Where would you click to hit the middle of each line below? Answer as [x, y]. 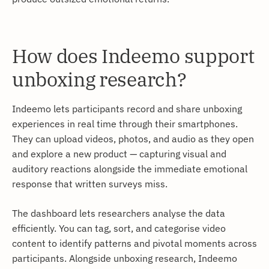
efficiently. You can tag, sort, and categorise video [119, 228]
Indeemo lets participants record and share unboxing [127, 109]
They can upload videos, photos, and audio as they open [133, 139]
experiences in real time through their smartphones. [125, 124]
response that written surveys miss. [90, 184]
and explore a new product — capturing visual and [119, 154]
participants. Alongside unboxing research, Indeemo [125, 258]
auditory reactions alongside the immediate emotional [130, 169]
